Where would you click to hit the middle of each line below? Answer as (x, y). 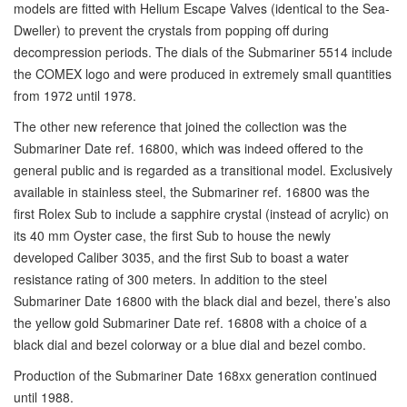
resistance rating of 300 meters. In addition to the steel (170, 279)
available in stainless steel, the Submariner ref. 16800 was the (192, 192)
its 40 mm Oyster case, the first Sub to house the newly (172, 235)
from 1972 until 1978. (75, 95)
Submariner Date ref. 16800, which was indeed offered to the (189, 148)
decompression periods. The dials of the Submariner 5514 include (203, 52)
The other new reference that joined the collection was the (180, 126)
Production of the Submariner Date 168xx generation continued (195, 375)
